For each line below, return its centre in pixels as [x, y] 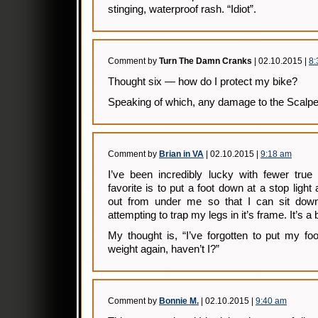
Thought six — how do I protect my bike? [203, 82]
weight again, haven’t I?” [164, 249]
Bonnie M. [179, 301]
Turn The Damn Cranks [205, 61]
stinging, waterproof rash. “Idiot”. [182, 9]
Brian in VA [181, 154]
